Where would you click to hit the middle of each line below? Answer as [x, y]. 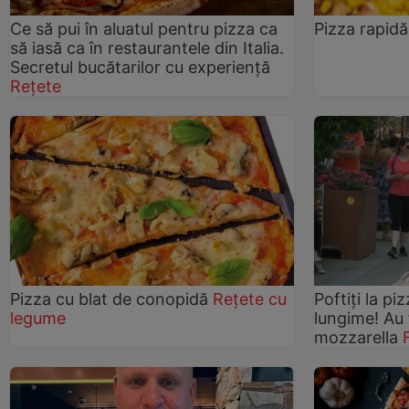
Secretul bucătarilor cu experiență [140, 67]
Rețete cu [250, 299]
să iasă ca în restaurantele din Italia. [147, 47]
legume [38, 319]
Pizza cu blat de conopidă [109, 299]
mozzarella [359, 338]
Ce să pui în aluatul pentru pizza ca [144, 28]
